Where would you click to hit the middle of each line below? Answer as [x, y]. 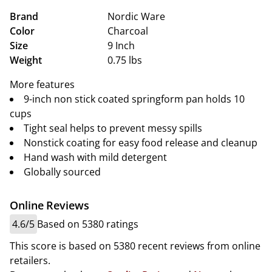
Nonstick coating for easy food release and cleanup [141, 143]
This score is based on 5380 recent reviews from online [135, 246]
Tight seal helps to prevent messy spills [113, 128]
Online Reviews [49, 205]
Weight [26, 60]
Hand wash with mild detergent [95, 157]
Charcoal [128, 31]
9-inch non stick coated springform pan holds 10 [134, 99]
